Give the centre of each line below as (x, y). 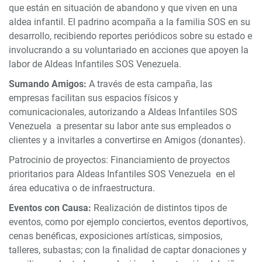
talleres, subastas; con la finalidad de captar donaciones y (128, 250)
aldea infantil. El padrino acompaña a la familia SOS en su (130, 22)
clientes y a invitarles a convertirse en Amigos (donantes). (128, 140)
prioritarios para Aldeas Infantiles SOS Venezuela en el (122, 174)
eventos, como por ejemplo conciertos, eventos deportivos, (128, 222)
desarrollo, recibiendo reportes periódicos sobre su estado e (130, 36)
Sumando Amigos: (48, 84)
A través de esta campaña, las (149, 84)
